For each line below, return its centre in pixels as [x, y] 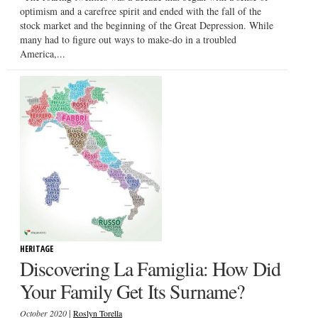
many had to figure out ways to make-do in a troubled [128, 39]
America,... [43, 53]
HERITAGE [37, 249]
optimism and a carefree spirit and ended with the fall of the [141, 11]
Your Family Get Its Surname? [132, 291]
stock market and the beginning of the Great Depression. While [147, 25]
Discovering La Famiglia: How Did [150, 269]
